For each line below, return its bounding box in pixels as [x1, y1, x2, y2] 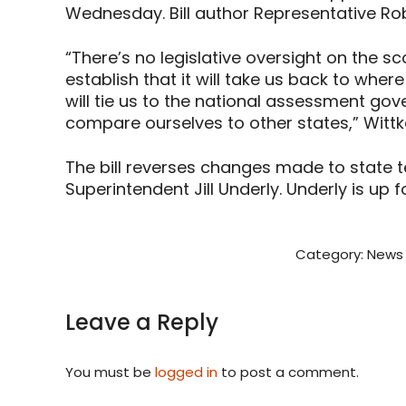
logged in [155, 362, 217, 382]
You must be [65, 362, 155, 382]
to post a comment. [217, 362, 359, 382]
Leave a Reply [65, 307, 218, 338]
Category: [295, 245, 367, 265]
